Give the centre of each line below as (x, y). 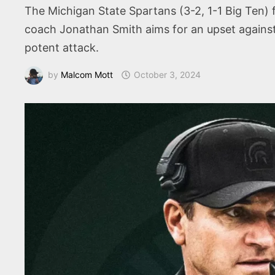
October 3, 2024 (168, 74)
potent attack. (62, 48)
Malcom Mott (87, 74)
